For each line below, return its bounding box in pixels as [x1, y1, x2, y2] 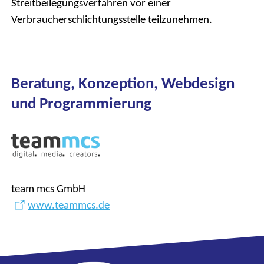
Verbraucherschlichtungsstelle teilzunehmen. [11, 12, 212, 27]
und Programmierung [11, 94, 151, 113]
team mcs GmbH [11, 181, 85, 195]
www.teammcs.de [28, 198, 110, 212]
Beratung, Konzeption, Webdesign [11, 74, 235, 93]
